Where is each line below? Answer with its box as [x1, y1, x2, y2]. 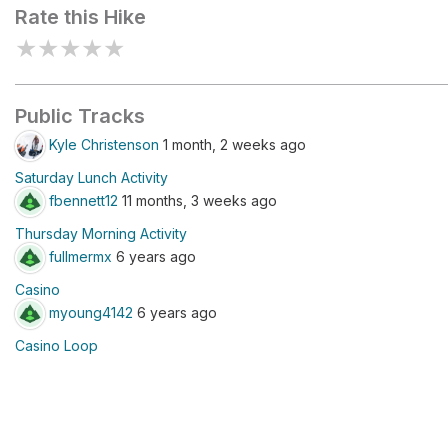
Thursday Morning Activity [15, 225, 187, 242]
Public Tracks [15, 104, 145, 128]
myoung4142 [49, 303, 133, 321]
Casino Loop [15, 337, 98, 354]
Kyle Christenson [49, 135, 159, 153]
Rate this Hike [15, 5, 146, 29]
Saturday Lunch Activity [15, 169, 168, 186]
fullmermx [49, 247, 112, 265]
